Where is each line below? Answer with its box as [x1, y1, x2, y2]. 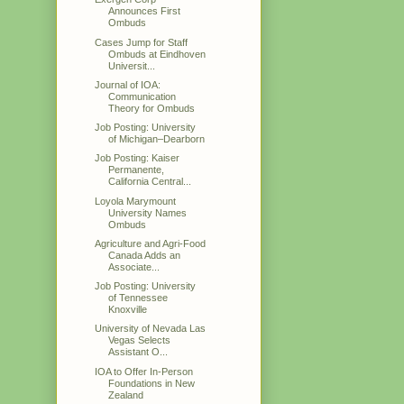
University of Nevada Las [95, 323, 207, 335]
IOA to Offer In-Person [95, 365, 194, 377]
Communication [108, 90, 177, 102]
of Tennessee [108, 292, 169, 304]
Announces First [108, 5, 181, 17]
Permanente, [108, 164, 165, 176]
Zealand [108, 389, 144, 400]
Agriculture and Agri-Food [95, 237, 207, 249]
